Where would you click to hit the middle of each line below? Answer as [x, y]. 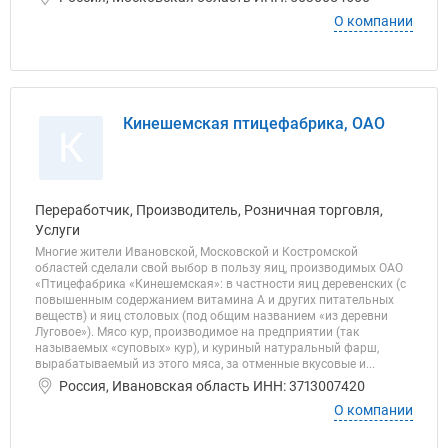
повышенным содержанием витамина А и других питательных [214, 300]
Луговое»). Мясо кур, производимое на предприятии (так [197, 332]
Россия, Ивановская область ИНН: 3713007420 [212, 386]
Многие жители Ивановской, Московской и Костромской [196, 252]
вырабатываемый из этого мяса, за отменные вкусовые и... [205, 364]
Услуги [57, 230]
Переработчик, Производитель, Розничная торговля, [209, 210]
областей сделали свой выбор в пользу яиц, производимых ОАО [219, 268]
